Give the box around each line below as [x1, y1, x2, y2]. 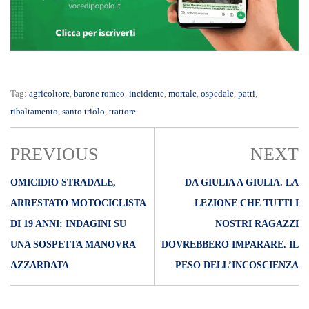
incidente [129, 88, 164, 99]
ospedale [201, 88, 234, 99]
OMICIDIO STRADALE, [10, 177, 116, 188]
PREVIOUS [10, 144, 98, 165]
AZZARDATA [10, 260, 69, 271]
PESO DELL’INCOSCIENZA [175, 260, 299, 271]
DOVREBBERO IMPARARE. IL [161, 239, 299, 250]
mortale [168, 88, 197, 99]
